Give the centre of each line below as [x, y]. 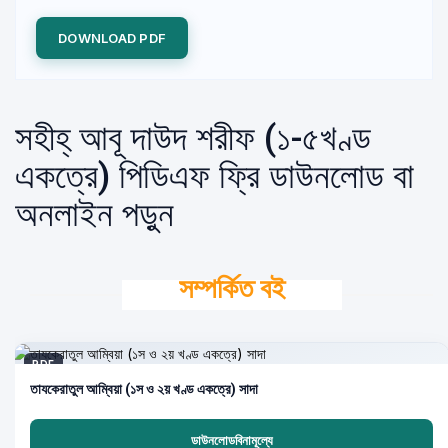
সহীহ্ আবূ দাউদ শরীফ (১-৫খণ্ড [193, 138]
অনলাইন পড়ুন [94, 214]
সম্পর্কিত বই [231, 288]
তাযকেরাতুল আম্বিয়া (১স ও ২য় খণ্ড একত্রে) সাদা [144, 389]
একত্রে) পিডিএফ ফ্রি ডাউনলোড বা [214, 176]
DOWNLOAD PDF [112, 38]
